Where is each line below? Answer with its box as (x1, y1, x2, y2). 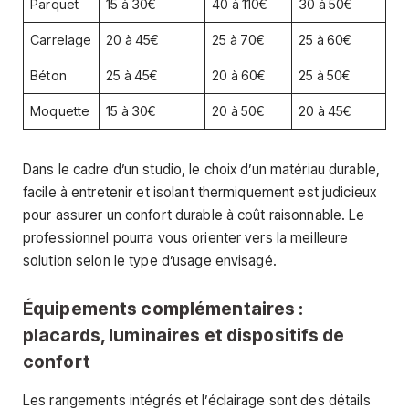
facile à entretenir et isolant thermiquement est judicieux (23, 184, 377, 202)
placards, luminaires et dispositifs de (23, 324, 345, 347)
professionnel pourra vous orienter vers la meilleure (23, 229, 349, 247)
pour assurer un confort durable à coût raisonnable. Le (23, 206, 365, 225)
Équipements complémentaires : (23, 298, 304, 320)
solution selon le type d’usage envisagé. (23, 252, 277, 270)
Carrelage (30, 31, 92, 48)
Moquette (30, 102, 90, 120)
